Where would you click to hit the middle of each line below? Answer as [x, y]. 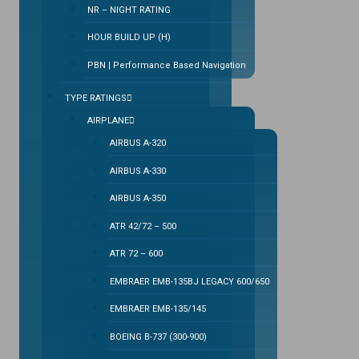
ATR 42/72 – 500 [143, 226]
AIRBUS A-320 [138, 143]
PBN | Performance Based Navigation [166, 65]
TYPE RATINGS [95, 98]
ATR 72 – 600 [136, 254]
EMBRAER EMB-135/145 [158, 309]
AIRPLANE [108, 120]
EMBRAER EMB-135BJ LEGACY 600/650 [190, 281]
